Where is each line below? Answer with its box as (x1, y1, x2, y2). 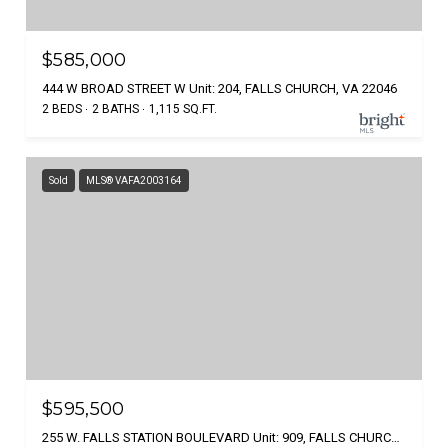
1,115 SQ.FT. (149, 101, 217, 116)
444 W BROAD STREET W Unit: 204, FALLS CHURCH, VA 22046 (42, 80, 397, 96)
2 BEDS (42, 101, 82, 116)
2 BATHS (92, 101, 139, 116)
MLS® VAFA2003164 (86, 174, 182, 186)
